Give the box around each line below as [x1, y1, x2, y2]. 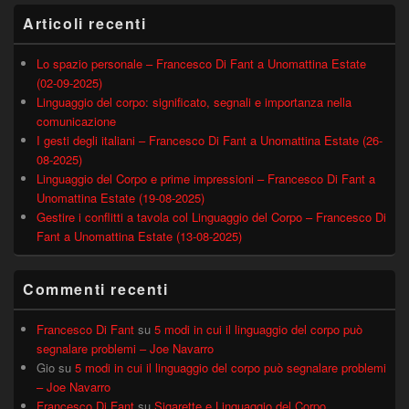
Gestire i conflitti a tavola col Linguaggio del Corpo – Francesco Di [37, 208, 386, 226]
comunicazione [37, 112, 116, 131]
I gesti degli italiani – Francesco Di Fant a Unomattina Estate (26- [37, 131, 383, 150]
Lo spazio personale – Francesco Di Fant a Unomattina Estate [37, 55, 366, 73]
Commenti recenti [23, 278, 169, 300]
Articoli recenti [23, 13, 147, 35]
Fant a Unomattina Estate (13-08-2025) [37, 227, 242, 246]
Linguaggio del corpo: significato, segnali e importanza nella [37, 93, 351, 111]
